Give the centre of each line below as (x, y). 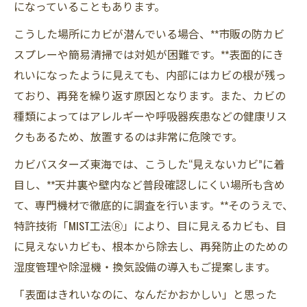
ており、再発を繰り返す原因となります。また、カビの (150, 95)
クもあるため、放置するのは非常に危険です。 (128, 136)
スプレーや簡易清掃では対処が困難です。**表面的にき (149, 54)
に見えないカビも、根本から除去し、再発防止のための (151, 246)
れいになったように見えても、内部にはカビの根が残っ (150, 75)
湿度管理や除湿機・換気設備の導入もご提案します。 (145, 267)
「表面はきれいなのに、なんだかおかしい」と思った (145, 294)
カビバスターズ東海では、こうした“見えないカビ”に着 (149, 164)
